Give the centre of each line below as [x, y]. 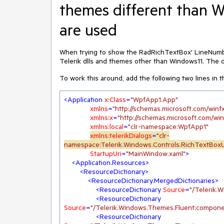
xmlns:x [101, 117]
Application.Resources [110, 162]
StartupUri [106, 153]
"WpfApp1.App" [154, 99]
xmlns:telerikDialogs [121, 135]
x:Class [115, 99]
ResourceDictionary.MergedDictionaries [153, 180]
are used [88, 29]
